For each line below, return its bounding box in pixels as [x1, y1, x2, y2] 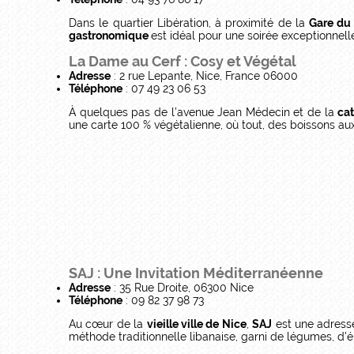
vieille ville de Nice [146, 317, 247, 330]
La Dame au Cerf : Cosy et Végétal [69, 53, 296, 70]
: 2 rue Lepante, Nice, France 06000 [111, 70, 298, 82]
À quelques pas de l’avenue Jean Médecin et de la [69, 106, 338, 119]
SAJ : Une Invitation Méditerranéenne [69, 264, 323, 281]
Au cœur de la [69, 317, 147, 330]
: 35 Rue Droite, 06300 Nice [111, 281, 254, 294]
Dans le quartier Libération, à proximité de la [69, 17, 310, 29]
